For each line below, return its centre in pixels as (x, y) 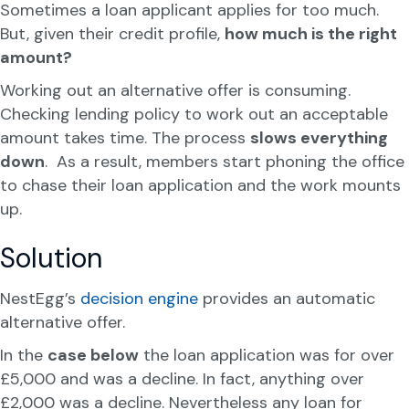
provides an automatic (287, 299)
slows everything (319, 138)
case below (93, 355)
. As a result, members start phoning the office (225, 162)
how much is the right (311, 34)
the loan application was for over (267, 355)
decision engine (139, 299)
